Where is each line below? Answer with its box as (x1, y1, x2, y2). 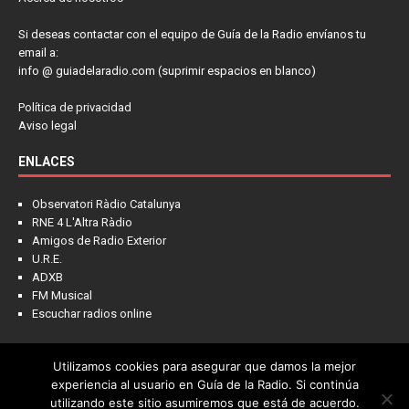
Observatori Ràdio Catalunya (32, 196, 181, 211)
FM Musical (32, 288, 92, 302)
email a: (18, 45, 58, 59)
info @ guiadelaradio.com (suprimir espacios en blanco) (18, 63, 316, 78)
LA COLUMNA (202, 367, 266, 380)
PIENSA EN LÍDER (293, 367, 374, 380)
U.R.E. (32, 251, 62, 266)
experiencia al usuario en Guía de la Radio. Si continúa (50, 377, 359, 392)
